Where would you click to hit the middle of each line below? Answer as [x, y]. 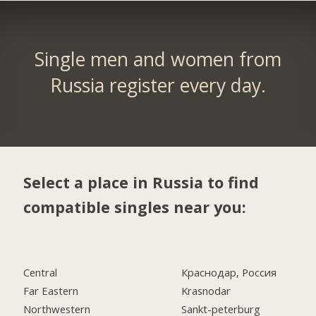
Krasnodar [206, 291]
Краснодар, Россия [229, 273]
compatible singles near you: [135, 207]
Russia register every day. [158, 85]
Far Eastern [51, 291]
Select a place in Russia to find [141, 183]
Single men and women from [158, 59]
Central [41, 273]
